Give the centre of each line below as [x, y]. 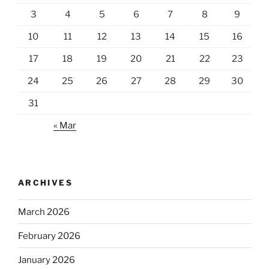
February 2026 [49, 236]
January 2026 [47, 260]
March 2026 [44, 212]
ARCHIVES [45, 182]
